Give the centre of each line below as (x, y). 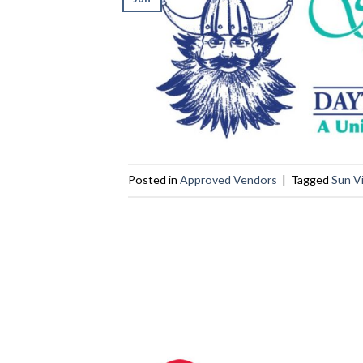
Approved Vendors (228, 180)
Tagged (311, 180)
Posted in (154, 180)
